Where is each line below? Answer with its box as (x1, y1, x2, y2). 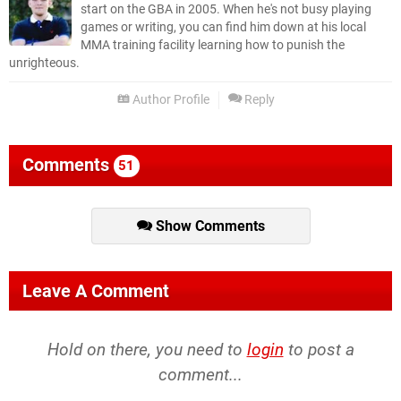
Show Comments (151, 218, 265, 235)
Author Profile (130, 92, 209, 108)
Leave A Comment (22, 280, 169, 303)
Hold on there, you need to (47, 339, 247, 361)
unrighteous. (9, 55, 80, 72)
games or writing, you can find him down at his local (81, 20, 366, 36)
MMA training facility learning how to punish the (81, 38, 345, 54)
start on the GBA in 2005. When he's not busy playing (81, 2, 371, 18)
